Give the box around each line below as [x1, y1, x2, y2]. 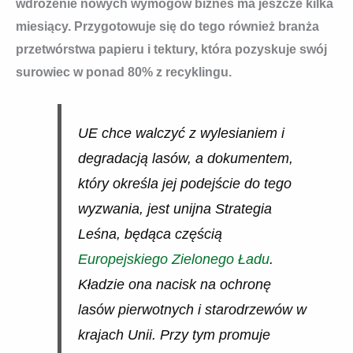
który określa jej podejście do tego [77, 176, 292, 192]
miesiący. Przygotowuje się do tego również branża [16, 19, 319, 33]
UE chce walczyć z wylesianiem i [77, 125, 284, 142]
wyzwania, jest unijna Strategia [77, 201, 272, 217]
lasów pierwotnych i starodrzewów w [77, 302, 307, 318]
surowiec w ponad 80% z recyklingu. [16, 65, 232, 79]
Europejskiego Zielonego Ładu [77, 251, 269, 268]
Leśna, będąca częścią [77, 226, 222, 243]
